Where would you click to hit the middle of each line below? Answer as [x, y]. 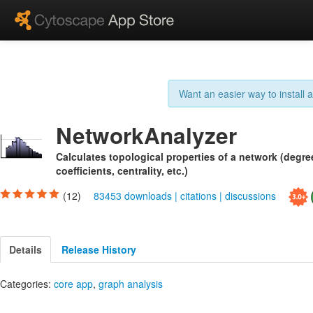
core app [73, 283]
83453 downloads [134, 195]
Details [26, 249]
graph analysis [131, 283]
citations [198, 195]
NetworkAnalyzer [146, 135]
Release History [99, 249]
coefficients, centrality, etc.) [122, 170]
